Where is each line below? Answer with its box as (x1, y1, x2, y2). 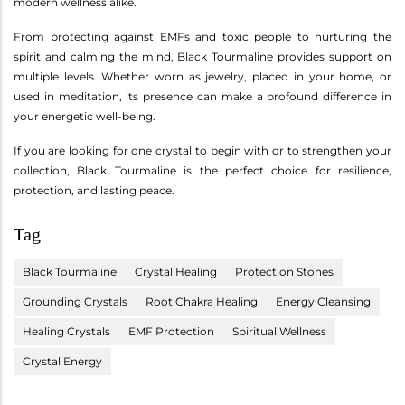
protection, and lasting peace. (14, 184, 174, 198)
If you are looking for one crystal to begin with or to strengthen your (14, 144, 391, 158)
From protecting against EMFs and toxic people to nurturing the (14, 30, 391, 44)
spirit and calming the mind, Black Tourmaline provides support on (14, 50, 391, 64)
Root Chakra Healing (146, 295, 258, 309)
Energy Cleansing (276, 295, 371, 309)
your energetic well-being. (14, 109, 155, 124)
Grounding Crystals (23, 295, 127, 309)
